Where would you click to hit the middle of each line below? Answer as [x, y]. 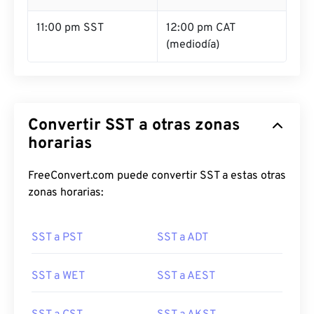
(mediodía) [193, 45]
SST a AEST [186, 276]
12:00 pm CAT [201, 28]
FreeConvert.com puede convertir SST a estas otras [157, 176]
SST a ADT [183, 238]
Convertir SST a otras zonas [134, 126]
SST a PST [57, 238]
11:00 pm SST [70, 28]
